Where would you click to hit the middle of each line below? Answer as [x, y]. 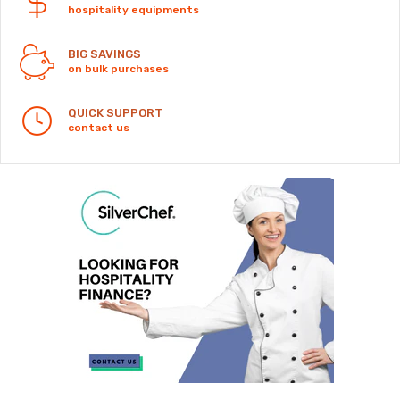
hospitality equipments [133, 10]
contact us [99, 128]
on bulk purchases [118, 69]
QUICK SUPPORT [115, 113]
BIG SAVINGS [104, 54]
